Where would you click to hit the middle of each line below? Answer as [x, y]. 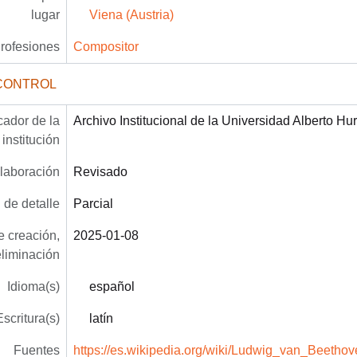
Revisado [100, 171]
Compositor [106, 46]
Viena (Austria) [131, 14]
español [112, 286]
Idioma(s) [33, 286]
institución [31, 139]
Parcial [93, 203]
